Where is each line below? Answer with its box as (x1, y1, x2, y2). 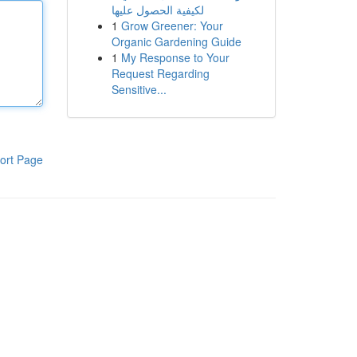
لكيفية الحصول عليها (111, 2, 204, 18)
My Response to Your (120, 49, 229, 65)
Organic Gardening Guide (111, 33, 241, 49)
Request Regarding (111, 65, 210, 81)
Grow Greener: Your (120, 18, 223, 33)
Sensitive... (111, 81, 167, 97)
